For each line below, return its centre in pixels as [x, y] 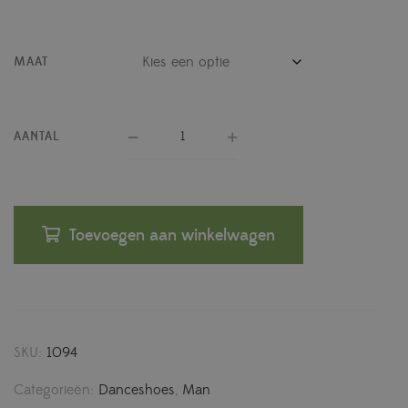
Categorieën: [56, 390]
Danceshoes [137, 390]
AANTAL [37, 137]
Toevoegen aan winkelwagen [172, 236]
